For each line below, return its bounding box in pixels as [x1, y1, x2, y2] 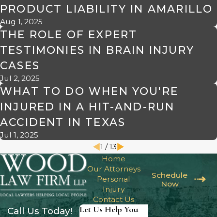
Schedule [152, 170, 188, 180]
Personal [97, 174, 131, 184]
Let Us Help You [79, 204, 138, 215]
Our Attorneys [87, 164, 140, 174]
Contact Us [93, 195, 135, 204]
